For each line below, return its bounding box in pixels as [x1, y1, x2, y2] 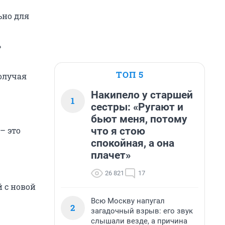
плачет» [91, 149, 131, 161]
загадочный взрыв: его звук [91, 206, 193, 215]
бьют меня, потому [91, 113, 187, 125]
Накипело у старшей [91, 89, 193, 101]
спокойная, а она [91, 137, 174, 149]
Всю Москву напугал [91, 196, 165, 205]
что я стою [91, 125, 145, 137]
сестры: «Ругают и [91, 101, 183, 113]
